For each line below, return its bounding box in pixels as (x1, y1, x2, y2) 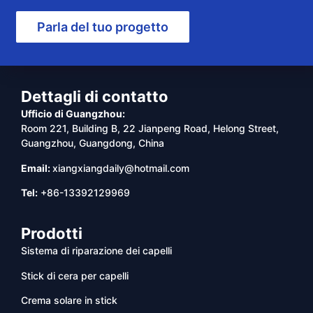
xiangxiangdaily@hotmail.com (52, 161, 189, 174)
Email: (21, 161, 52, 174)
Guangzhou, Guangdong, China (21, 137, 164, 150)
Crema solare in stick (21, 294, 117, 307)
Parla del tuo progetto (37, 20, 168, 35)
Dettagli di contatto (21, 87, 168, 106)
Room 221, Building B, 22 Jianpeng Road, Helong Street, (21, 122, 279, 135)
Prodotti (21, 224, 82, 243)
